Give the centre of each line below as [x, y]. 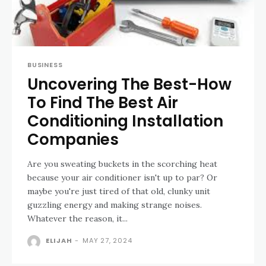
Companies [73, 139]
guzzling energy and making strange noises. [115, 205]
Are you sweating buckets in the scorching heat [122, 164]
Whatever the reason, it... [77, 218]
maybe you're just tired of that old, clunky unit [119, 191]
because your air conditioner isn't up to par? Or [122, 177]
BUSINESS [45, 64]
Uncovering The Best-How [129, 84]
